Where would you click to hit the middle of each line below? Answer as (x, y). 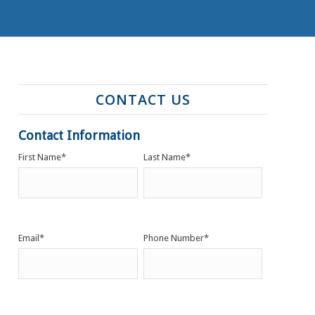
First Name (40, 157)
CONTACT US (143, 99)
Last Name (164, 157)
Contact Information (79, 135)
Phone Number (173, 238)
